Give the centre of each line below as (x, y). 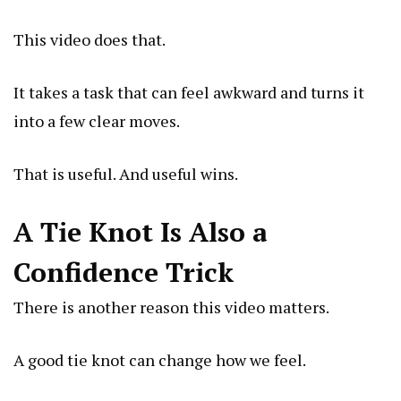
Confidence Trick (124, 272)
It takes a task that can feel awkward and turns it (189, 92)
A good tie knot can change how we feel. (160, 359)
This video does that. (90, 39)
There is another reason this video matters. (171, 307)
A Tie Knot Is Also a (141, 231)
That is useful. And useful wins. (126, 173)
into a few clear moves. (97, 120)
